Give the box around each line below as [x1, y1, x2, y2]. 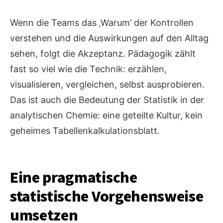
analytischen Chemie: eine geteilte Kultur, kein [10, 110, 203, 121]
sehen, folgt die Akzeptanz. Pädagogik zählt [10, 48, 196, 59]
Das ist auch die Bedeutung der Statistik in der [10, 95, 204, 106]
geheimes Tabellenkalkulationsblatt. [10, 125, 160, 136]
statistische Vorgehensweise [10, 185, 204, 209]
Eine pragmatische [10, 166, 137, 190]
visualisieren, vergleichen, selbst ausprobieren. [10, 79, 205, 90]
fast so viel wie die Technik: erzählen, [10, 64, 167, 75]
